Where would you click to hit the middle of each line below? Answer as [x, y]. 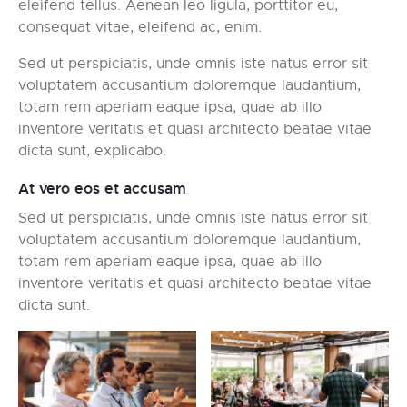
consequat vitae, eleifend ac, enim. [140, 27]
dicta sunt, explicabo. [92, 150]
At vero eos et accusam [102, 188]
